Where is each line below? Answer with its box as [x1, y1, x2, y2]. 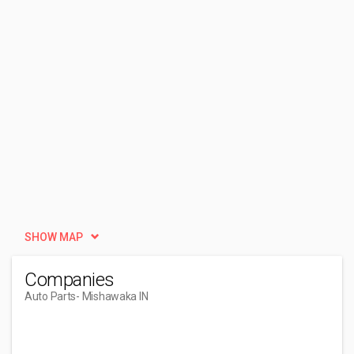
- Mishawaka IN [76, 290, 149, 303]
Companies [24, 269, 115, 291]
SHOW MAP [24, 231, 83, 243]
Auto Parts [24, 290, 77, 303]
